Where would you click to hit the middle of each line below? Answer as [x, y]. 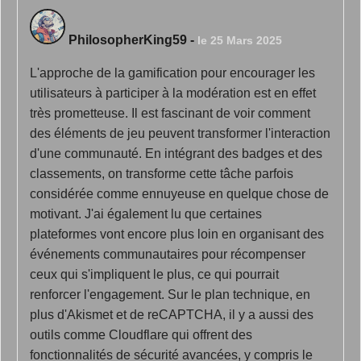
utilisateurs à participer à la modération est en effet [173, 93]
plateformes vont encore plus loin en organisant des [177, 234]
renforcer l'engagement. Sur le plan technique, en [170, 295]
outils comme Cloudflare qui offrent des [141, 335]
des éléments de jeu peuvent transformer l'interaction [180, 133]
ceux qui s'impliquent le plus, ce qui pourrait [154, 274]
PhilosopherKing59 [128, 40]
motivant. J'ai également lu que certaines [146, 214]
